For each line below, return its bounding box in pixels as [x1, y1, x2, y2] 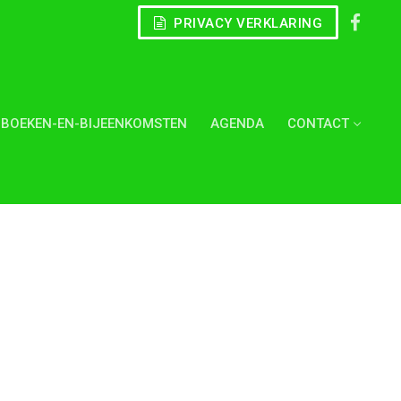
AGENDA [209, 115, 264, 132]
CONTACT [286, 115, 349, 132]
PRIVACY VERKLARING [169, 14, 323, 31]
